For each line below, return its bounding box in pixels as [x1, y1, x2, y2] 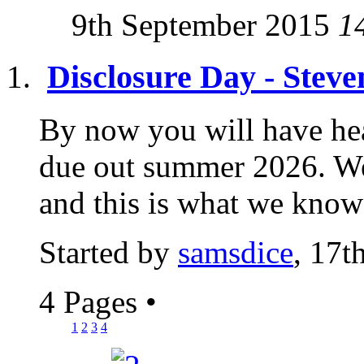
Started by [39, 235, 178, 270]
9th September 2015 [71, 6, 338, 42]
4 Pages [39, 284, 145, 319]
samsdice [178, 235, 293, 270]
